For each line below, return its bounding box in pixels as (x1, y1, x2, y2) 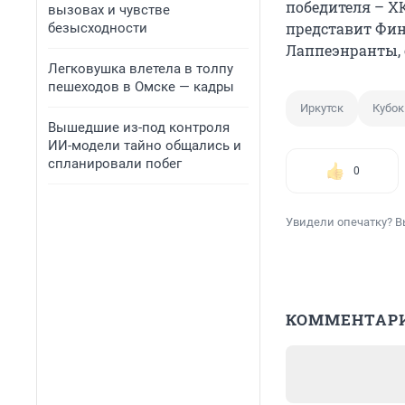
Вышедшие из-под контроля (48, 119, 230, 136)
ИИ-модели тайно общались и (48, 137, 241, 154)
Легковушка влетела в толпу (48, 61, 233, 77)
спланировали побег (48, 155, 182, 172)
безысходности (48, 20, 147, 36)
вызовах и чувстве (48, 2, 170, 18)
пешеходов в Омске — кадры (48, 79, 234, 95)
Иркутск (300, 101, 344, 116)
